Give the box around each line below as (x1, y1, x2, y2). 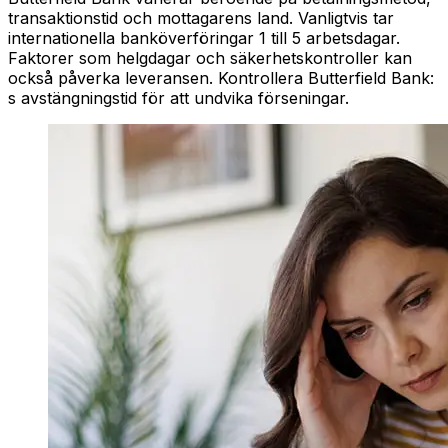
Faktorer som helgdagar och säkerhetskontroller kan (8, 48, 412, 69)
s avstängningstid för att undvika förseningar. (8, 88, 349, 109)
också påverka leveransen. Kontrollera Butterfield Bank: (8, 68, 434, 89)
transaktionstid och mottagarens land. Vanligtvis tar (8, 8, 394, 29)
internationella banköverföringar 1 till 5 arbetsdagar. (8, 28, 400, 49)
